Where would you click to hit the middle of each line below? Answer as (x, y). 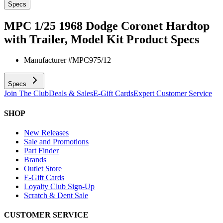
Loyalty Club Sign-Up (59, 186)
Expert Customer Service (173, 94)
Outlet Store (43, 168)
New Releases (46, 132)
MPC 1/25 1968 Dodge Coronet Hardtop (107, 26)
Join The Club (26, 94)
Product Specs (163, 39)
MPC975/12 (92, 60)
